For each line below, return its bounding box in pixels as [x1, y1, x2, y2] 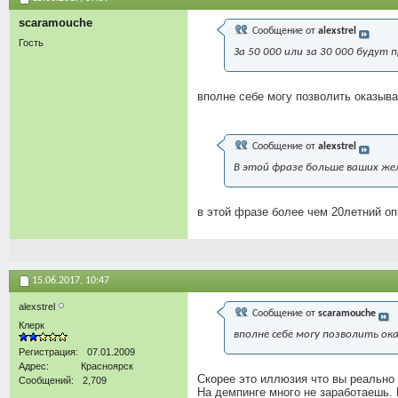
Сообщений [19, 374, 71, 386]
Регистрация [19, 346, 76, 357]
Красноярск [81, 360, 133, 371]
